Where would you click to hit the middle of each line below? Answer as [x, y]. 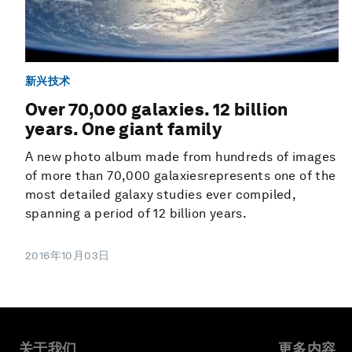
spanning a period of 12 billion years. [136, 214]
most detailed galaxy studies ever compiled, [161, 195]
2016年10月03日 [68, 256]
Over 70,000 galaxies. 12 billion [157, 110]
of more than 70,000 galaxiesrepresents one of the [181, 176]
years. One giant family [124, 129]
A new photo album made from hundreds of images [181, 157]
